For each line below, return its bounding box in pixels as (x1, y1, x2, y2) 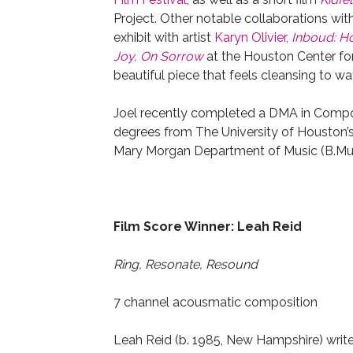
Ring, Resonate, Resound (113, 257, 258, 272)
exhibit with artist (113, 30, 214, 45)
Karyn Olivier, (214, 30, 292, 45)
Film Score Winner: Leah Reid (113, 219, 302, 234)
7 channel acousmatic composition (113, 295, 318, 310)
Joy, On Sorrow (113, 49, 203, 64)
